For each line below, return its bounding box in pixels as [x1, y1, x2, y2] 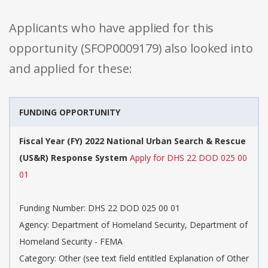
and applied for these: [9, 60, 132, 77]
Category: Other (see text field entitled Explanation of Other [19, 252, 249, 264]
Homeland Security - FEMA [19, 236, 123, 248]
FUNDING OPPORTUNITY [19, 106, 120, 118]
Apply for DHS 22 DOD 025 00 [130, 152, 247, 164]
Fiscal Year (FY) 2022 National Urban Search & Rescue [19, 135, 246, 147]
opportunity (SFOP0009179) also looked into [9, 40, 253, 57]
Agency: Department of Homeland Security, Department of [19, 219, 248, 231]
